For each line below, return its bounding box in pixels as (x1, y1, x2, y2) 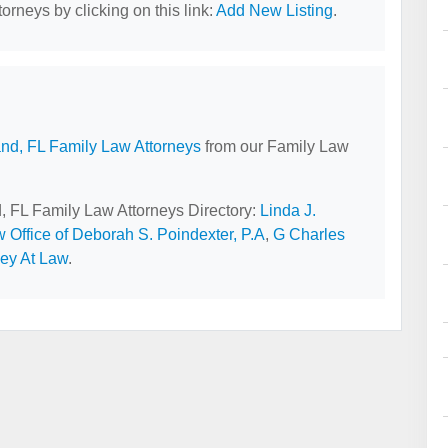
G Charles (273, 226, 345, 244)
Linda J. (260, 202, 316, 220)
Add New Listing (216, 2, 333, 20)
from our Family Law (201, 138, 349, 156)
